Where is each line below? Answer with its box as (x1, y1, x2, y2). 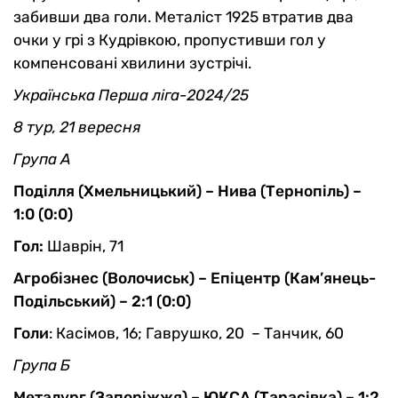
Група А (13, 150, 71, 169)
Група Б (13, 356, 70, 375)
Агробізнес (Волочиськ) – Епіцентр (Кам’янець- (13, 269, 376, 288)
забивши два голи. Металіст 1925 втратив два (13, 8, 354, 27)
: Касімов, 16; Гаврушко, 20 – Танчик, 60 (49, 324, 344, 343)
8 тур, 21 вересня (13, 118, 140, 137)
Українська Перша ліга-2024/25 (13, 86, 249, 105)
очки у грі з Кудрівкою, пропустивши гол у (13, 31, 326, 50)
